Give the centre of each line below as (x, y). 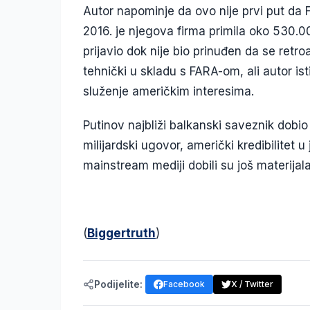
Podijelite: (118, 284)
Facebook (184, 284)
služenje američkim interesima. (168, 91)
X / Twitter (252, 284)
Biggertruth (121, 233)
